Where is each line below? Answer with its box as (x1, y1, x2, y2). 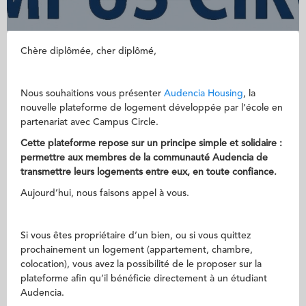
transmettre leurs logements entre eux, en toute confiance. (20, 167, 277, 177)
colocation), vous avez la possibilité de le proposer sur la (20, 260, 262, 269)
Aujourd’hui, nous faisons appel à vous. (20, 189, 189, 198)
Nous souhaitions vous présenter (20, 89, 164, 98)
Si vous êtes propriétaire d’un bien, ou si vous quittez (20, 231, 251, 240)
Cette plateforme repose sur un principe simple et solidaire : (20, 139, 282, 148)
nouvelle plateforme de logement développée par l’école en (20, 103, 283, 113)
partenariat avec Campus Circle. (20, 117, 158, 127)
